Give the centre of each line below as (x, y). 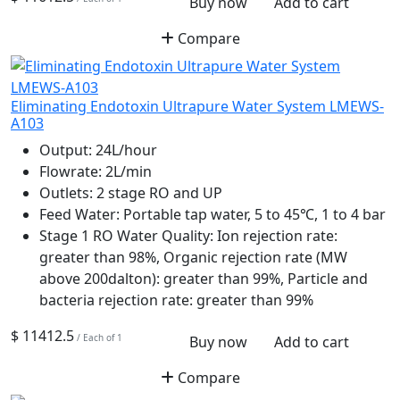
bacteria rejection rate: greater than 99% (176, 300)
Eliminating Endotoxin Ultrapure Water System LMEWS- (197, 107)
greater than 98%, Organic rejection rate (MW (193, 258)
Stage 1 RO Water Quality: (126, 236)
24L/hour (125, 150)
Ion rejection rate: (275, 236)
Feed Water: (79, 215)
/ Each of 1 (98, 338)
